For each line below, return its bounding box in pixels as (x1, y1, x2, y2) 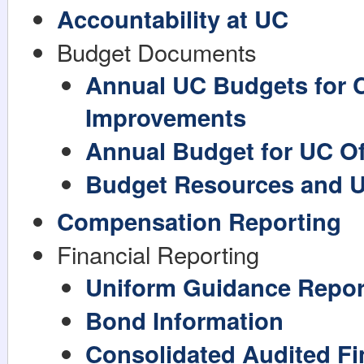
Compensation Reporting (57, 203, 341, 238)
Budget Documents (57, 33, 257, 68)
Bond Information (85, 302, 284, 337)
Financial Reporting (57, 236, 259, 271)
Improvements (85, 99, 246, 134)
